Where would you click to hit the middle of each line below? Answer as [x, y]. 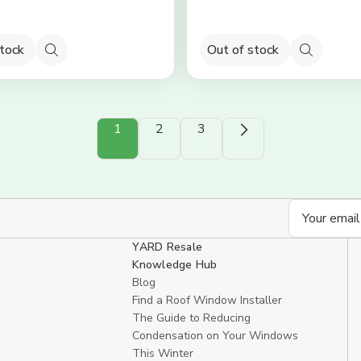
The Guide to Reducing [192, 318]
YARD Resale [168, 247]
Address [313, 229]
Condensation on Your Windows [216, 336]
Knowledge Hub [175, 265]
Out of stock [243, 50]
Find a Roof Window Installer [207, 300]
